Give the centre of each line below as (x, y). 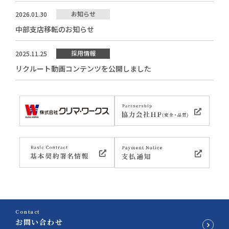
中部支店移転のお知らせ (55, 29)
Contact (28, 212)
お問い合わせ (39, 222)
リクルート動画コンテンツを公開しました (83, 68)
